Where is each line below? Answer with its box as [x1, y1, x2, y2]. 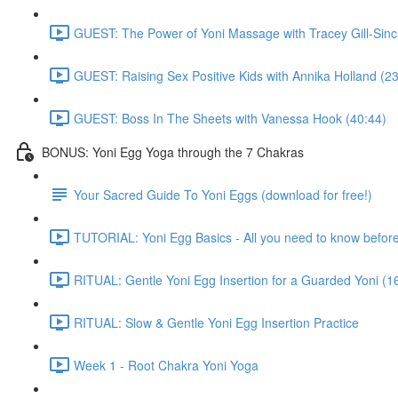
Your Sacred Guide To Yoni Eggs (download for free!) [74, 185, 372, 203]
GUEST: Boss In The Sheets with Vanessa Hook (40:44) [74, 108, 386, 127]
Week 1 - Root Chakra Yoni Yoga [74, 355, 259, 374]
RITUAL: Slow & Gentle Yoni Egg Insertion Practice [74, 313, 359, 331]
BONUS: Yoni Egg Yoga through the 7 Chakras [42, 142, 304, 161]
